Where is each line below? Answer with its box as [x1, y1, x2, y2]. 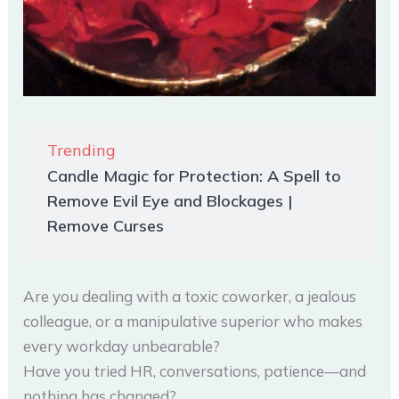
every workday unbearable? [23, 336, 221, 355]
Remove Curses [47, 215, 165, 236]
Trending [47, 139, 117, 160]
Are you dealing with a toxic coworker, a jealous [23, 286, 357, 305]
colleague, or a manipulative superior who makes [23, 311, 363, 330]
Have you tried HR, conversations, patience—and [23, 361, 367, 380]
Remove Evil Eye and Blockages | [47, 190, 293, 211]
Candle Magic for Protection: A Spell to [47, 165, 342, 186]
